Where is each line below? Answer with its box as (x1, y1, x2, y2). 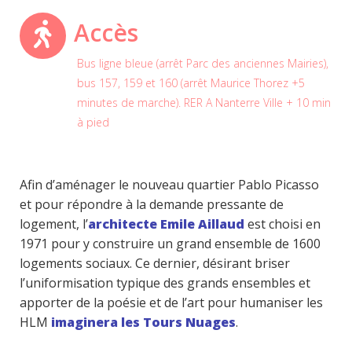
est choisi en (244, 215, 321, 233)
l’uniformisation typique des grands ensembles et (20, 274, 310, 291)
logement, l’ (20, 215, 88, 233)
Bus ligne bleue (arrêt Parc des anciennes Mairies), (77, 56, 328, 71)
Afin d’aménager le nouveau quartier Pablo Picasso (20, 176, 319, 193)
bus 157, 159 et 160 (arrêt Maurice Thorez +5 (77, 75, 305, 90)
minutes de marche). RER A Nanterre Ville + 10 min (77, 95, 331, 110)
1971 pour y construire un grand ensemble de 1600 (20, 235, 321, 252)
